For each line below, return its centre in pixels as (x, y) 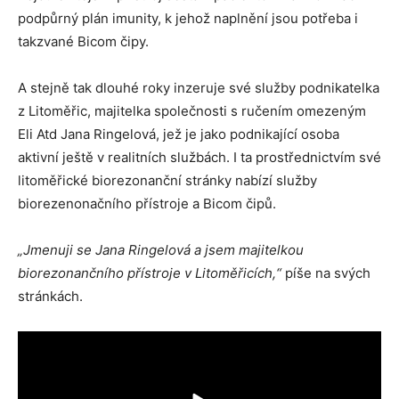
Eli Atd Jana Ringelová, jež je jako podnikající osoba (179, 134)
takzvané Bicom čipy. (83, 41)
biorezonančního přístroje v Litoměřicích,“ (150, 273)
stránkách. (50, 296)
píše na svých (326, 273)
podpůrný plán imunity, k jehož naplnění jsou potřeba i (188, 18)
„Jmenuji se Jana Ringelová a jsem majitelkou (161, 250)
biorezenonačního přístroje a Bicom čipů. (147, 204)
